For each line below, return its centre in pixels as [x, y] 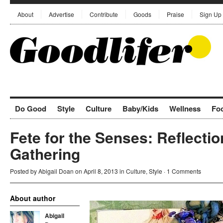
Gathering [45, 154]
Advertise [61, 14]
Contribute [104, 14]
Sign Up [211, 14]
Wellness [185, 109]
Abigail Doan [56, 171]
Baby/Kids [140, 109]
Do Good [31, 109]
